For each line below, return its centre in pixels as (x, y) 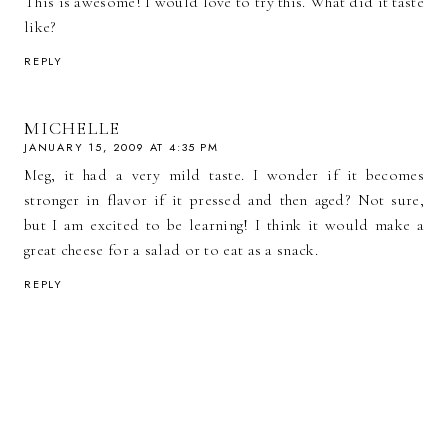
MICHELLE (72, 128)
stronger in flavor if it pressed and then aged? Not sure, (224, 200)
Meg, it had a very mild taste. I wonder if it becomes (224, 175)
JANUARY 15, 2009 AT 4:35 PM (121, 147)
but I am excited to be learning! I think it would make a (224, 225)
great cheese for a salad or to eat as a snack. (171, 250)
